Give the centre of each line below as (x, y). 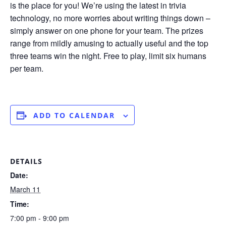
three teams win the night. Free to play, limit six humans (108, 55)
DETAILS (26, 161)
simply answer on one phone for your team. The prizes (107, 30)
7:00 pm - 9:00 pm (40, 218)
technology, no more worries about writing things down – (110, 18)
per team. (27, 68)
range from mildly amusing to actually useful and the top (109, 43)
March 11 (25, 189)
